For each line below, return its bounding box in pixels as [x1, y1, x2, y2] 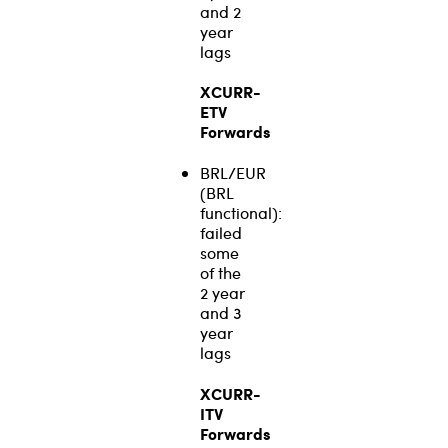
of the [200, 262, 241, 284]
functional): [200, 202, 282, 224]
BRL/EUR [200, 162, 266, 184]
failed [200, 222, 242, 244]
